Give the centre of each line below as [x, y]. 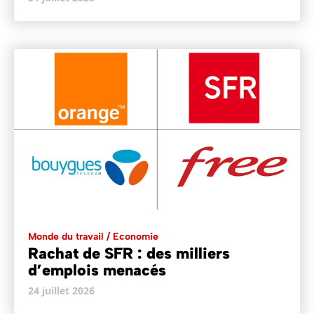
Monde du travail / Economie [93, 237]
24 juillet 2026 [61, 291]
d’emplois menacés [97, 271]
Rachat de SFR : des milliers [129, 254]
